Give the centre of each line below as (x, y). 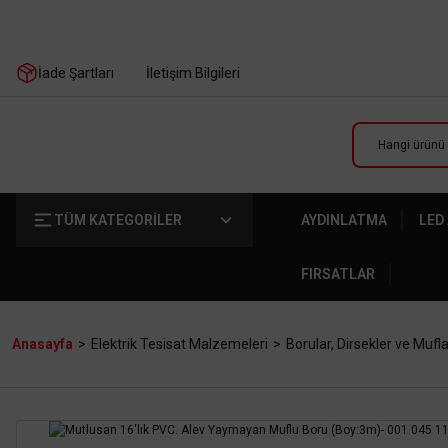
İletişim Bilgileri (193, 73)
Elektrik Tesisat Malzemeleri (179, 344)
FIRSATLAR (337, 274)
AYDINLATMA (343, 220)
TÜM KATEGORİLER (118, 220)
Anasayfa (42, 344)
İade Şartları (76, 73)
